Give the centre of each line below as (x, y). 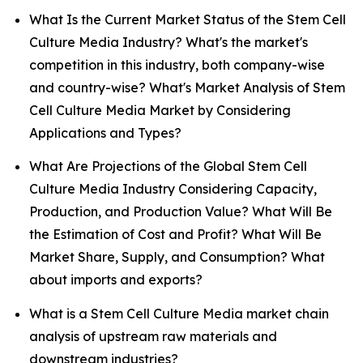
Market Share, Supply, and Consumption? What (177, 257)
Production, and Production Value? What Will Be (181, 212)
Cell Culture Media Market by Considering (160, 110)
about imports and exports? (116, 280)
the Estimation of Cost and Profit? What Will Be (175, 235)
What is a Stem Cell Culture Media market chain (179, 313)
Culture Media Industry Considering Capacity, (173, 189)
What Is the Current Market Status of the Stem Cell (188, 19)
